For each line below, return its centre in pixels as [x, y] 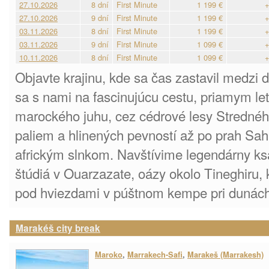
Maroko [109, 255]
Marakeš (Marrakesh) [225, 255]
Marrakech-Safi [155, 255]
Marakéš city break [58, 228]
